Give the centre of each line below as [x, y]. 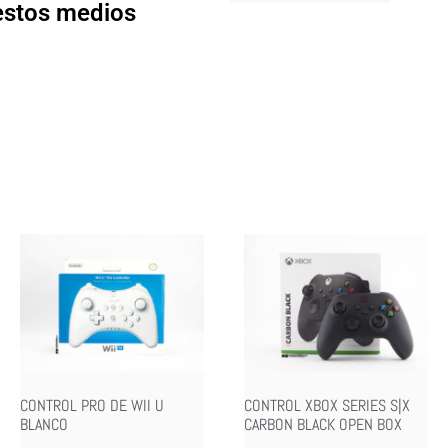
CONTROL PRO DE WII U [92, 405]
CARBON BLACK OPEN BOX [323, 424]
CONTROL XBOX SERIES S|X [327, 405]
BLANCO [44, 424]
